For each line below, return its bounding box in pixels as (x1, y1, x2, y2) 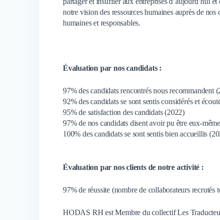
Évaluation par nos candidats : (63, 63, 162, 72)
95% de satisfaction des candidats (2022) (63, 108, 185, 116)
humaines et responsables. (63, 18, 142, 27)
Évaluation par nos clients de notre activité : (63, 163, 204, 171)
